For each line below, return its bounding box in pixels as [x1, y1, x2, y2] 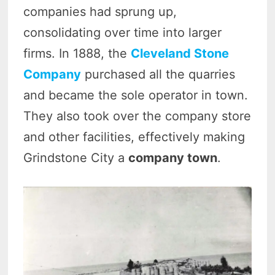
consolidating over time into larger [23, 25, 222, 40]
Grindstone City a [23, 150, 129, 165]
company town [128, 150, 218, 165]
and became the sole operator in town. [23, 87, 249, 103]
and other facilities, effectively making [23, 129, 246, 144]
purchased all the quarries [81, 66, 236, 82]
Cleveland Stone [131, 45, 230, 61]
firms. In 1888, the [23, 45, 131, 61]
